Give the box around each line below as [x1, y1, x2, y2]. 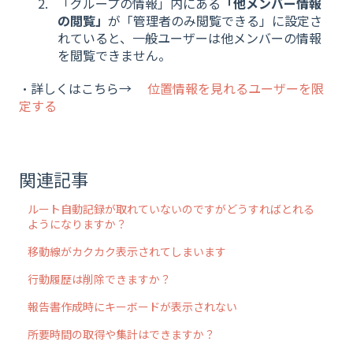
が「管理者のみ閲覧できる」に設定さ [108, 11, 322, 31]
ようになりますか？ [28, 216, 128, 232]
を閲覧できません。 [58, 46, 171, 65]
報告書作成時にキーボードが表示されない [28, 299, 238, 315]
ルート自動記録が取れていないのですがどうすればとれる [28, 201, 315, 217]
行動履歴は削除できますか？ [28, 271, 172, 288]
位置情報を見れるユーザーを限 [147, 79, 324, 98]
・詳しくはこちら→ [19, 79, 147, 98]
